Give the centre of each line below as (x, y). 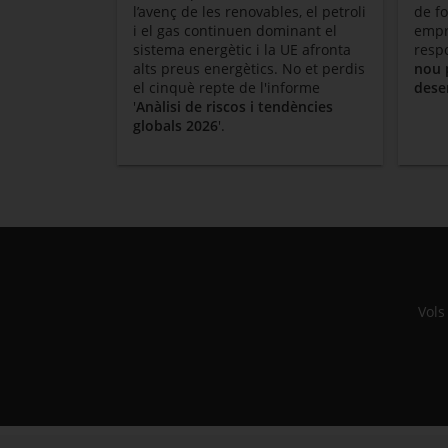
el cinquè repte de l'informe (226, 87)
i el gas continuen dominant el (235, 30)
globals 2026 (175, 125)
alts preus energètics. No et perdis (249, 68)
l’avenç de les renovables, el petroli (249, 11)
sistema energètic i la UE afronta (242, 49)
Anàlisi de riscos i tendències (234, 106)
